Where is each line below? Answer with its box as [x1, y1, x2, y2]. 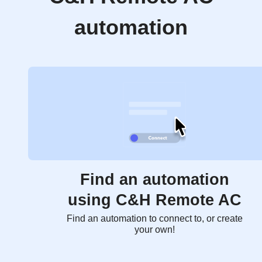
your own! [134, 225, 175, 235]
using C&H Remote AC [67, 191, 242, 209]
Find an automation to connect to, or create [66, 213, 243, 223]
